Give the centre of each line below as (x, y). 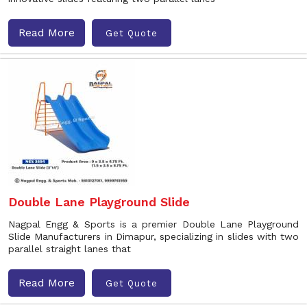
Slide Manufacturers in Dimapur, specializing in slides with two (153, 236)
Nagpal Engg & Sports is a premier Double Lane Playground (153, 224)
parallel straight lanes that (70, 249)
